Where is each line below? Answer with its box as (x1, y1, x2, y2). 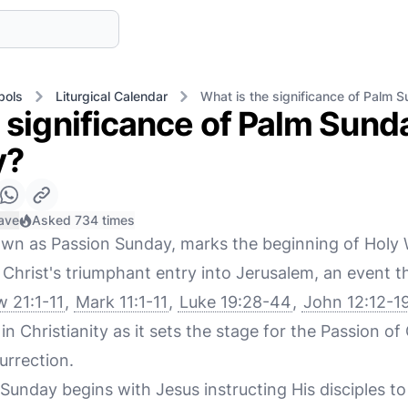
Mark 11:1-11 (76, 292, 167, 311)
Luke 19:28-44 (179, 292, 291, 311)
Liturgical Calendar (56, 88, 168, 104)
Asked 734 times (32, 212, 135, 228)
